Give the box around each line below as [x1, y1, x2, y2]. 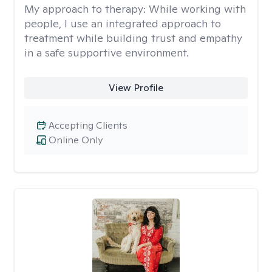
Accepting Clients [49, 119, 127, 132]
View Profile [108, 81, 163, 94]
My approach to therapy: [24, 2, 149, 16]
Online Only [49, 134, 103, 146]
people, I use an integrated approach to [24, 16, 221, 30]
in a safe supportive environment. [24, 46, 189, 59]
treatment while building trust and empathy [24, 31, 242, 45]
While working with [149, 2, 246, 16]
